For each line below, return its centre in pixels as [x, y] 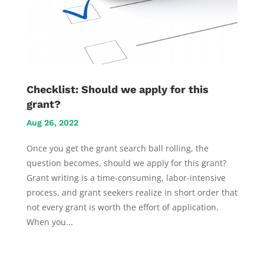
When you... [49, 222]
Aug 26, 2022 [52, 122]
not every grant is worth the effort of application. [122, 207]
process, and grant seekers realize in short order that [132, 192]
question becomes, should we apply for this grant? [127, 163]
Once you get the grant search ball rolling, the [117, 148]
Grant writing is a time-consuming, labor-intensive [126, 177]
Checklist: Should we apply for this [117, 89]
